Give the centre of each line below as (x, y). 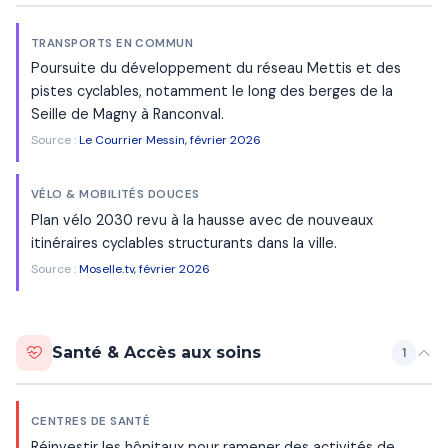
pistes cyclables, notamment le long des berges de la (212, 91)
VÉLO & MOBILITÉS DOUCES (115, 195)
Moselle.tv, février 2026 (144, 268)
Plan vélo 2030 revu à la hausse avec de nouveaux (202, 220)
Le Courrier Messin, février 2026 (170, 140)
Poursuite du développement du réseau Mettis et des (216, 68)
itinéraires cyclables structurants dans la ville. (184, 243)
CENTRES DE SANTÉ (91, 421)
